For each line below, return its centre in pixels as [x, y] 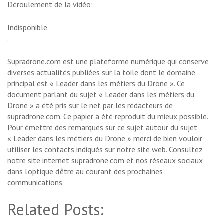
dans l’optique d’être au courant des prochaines [85, 172]
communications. [36, 183]
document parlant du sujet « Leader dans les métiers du [101, 95]
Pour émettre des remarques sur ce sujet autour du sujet [102, 128]
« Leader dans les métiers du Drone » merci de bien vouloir [105, 139]
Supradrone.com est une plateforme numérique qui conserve [108, 62]
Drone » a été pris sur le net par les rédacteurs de [90, 106]
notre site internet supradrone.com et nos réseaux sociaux [105, 161]
